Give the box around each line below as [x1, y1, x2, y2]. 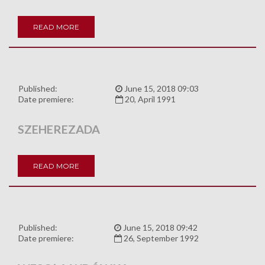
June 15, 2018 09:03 [122, 83, 199, 94]
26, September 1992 [122, 233, 199, 244]
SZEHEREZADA [18, 122, 100, 137]
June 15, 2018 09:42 [121, 222, 198, 233]
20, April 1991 [123, 94, 176, 105]
